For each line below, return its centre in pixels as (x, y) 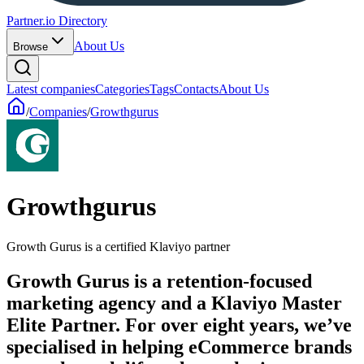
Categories (122, 89)
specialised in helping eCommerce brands (179, 347)
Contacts (196, 89)
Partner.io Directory (57, 21)
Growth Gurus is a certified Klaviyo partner (118, 246)
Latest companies (51, 89)
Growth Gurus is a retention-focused (159, 281)
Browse (30, 47)
